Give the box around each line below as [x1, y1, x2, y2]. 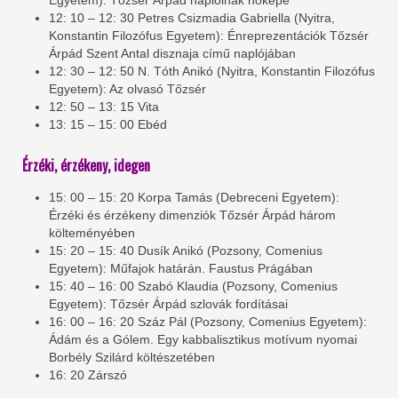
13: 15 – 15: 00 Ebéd [49, 117, 167, 132]
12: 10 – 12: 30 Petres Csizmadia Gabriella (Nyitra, [49, 11, 335, 26]
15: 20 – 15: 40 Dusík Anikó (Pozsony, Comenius [49, 243, 322, 259]
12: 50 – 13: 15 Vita [49, 99, 159, 115]
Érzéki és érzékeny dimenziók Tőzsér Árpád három [49, 208, 336, 223]
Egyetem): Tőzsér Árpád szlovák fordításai [49, 297, 288, 312]
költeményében [49, 226, 135, 241]
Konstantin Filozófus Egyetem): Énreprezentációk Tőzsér [49, 28, 369, 44]
